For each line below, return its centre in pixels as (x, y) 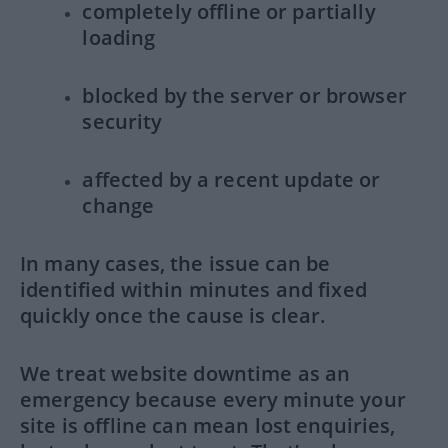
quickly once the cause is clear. (173, 315)
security (122, 121)
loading (119, 37)
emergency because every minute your (213, 399)
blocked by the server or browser (244, 95)
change (118, 205)
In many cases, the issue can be (175, 263)
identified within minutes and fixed (193, 289)
